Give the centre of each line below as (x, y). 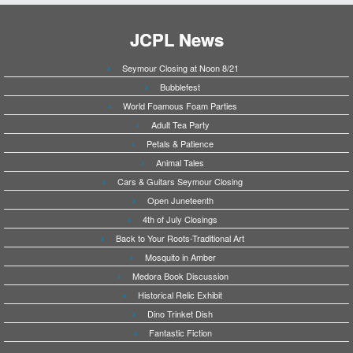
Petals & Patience (180, 144)
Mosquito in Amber (180, 257)
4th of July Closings (180, 219)
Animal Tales (180, 163)
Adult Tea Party (180, 125)
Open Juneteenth (180, 201)
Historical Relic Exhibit (180, 295)
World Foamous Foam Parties (180, 106)
